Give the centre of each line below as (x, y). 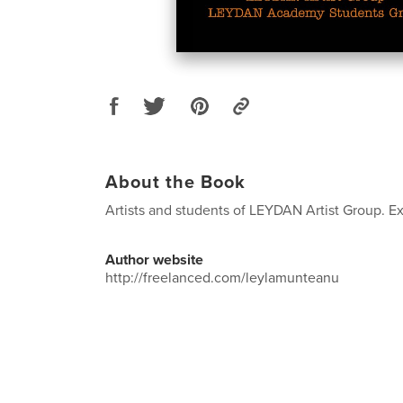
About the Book (175, 182)
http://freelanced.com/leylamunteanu (222, 278)
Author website (154, 260)
